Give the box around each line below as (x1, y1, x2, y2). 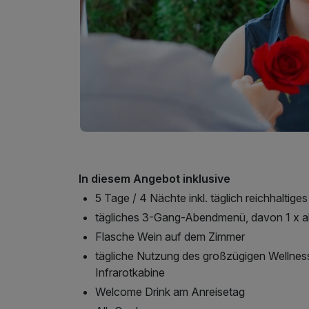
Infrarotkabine (95, 265, 165, 279)
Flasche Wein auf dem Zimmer (95, 229, 245, 243)
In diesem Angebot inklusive (79, 171, 230, 186)
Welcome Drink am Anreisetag (95, 284, 245, 299)
